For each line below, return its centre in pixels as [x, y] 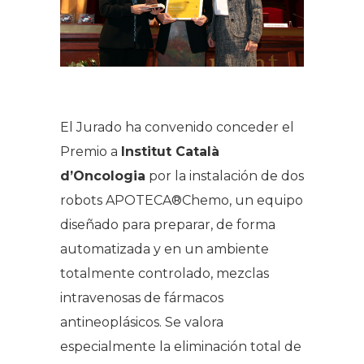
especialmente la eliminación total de [181, 346]
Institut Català [170, 151]
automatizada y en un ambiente [165, 249]
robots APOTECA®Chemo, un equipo [182, 200]
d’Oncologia [103, 175]
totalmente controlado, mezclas [165, 273]
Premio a [91, 151]
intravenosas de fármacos [142, 297]
